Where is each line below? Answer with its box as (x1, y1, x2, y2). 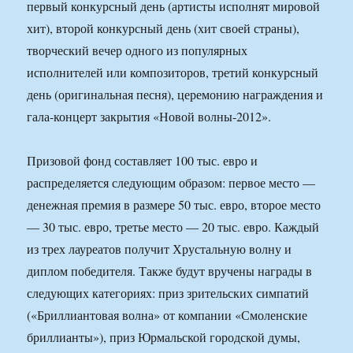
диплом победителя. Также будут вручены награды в (27, 262, 313, 280)
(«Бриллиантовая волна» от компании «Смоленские (27, 307, 308, 324)
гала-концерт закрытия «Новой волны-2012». (27, 108, 272, 125)
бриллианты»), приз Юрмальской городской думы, (27, 329, 301, 346)
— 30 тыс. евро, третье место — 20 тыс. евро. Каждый (27, 218, 320, 236)
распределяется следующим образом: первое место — (27, 174, 316, 191)
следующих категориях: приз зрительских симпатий (27, 284, 310, 302)
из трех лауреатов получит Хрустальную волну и (27, 240, 292, 258)
